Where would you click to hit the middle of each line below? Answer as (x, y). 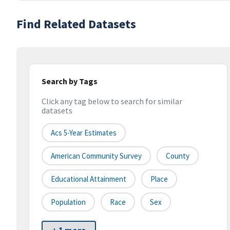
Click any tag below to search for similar (112, 101)
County (178, 156)
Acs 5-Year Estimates (84, 133)
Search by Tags (70, 81)
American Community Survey (96, 156)
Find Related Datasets (76, 24)
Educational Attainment (89, 179)
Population (68, 202)
